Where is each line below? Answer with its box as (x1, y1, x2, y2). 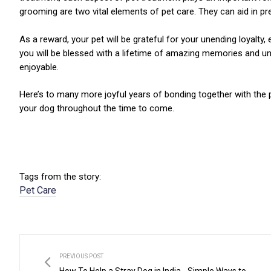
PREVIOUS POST (59, 253, 103, 260)
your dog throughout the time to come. (19, 103, 174, 114)
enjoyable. (19, 61, 59, 73)
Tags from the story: (19, 171, 101, 183)
